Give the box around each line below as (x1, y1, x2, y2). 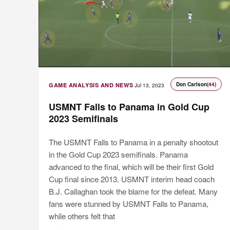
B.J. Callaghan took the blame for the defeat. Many (49, 186, 218, 197)
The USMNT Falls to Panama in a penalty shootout (49, 137, 218, 148)
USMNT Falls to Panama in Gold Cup (49, 100, 209, 114)
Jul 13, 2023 (135, 82, 165, 89)
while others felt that (49, 210, 115, 222)
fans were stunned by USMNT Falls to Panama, (49, 198, 208, 209)
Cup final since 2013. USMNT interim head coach (49, 174, 215, 185)
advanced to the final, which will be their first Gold (49, 161, 214, 172)
